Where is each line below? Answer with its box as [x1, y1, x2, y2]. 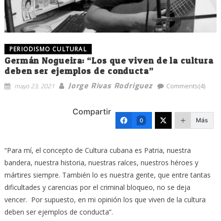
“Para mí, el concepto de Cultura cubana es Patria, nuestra [4, 145, 191, 155]
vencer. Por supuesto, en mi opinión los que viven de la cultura [4, 194, 206, 204]
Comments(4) [166, 81, 205, 90]
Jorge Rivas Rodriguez [68, 79, 152, 91]
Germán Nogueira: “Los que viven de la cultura [4, 55, 214, 66]
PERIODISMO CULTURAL [9, 44, 87, 53]
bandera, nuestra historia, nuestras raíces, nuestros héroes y [4, 157, 198, 167]
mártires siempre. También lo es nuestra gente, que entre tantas [4, 170, 213, 180]
